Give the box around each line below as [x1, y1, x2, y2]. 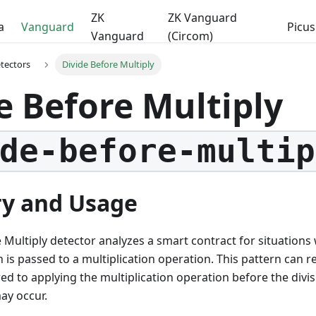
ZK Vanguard [168, 10, 238, 25]
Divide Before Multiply [61, 58, 154, 71]
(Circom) [168, 28, 214, 44]
